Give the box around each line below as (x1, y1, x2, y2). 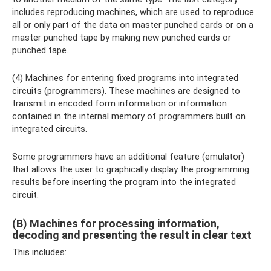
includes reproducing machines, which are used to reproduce (12, 7, 254, 18)
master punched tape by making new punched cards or (12, 32, 231, 44)
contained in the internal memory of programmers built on (12, 111, 246, 122)
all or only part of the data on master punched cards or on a (12, 19, 253, 31)
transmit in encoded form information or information (12, 98, 227, 109)
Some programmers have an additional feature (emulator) (12, 151, 244, 163)
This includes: (12, 247, 67, 258)
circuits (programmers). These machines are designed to (12, 85, 240, 97)
